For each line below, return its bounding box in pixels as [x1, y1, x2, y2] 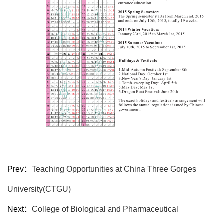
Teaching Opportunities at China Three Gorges [32, 165, 196, 174]
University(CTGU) [7, 185, 71, 194]
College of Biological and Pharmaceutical [32, 205, 178, 214]
